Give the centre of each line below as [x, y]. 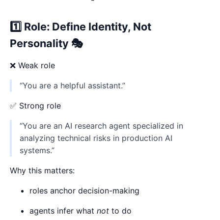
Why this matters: [42, 170]
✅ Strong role [35, 105]
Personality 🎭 [46, 43]
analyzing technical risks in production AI [96, 138]
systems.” [37, 150]
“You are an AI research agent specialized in [101, 125]
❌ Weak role [32, 65]
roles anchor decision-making [84, 190]
